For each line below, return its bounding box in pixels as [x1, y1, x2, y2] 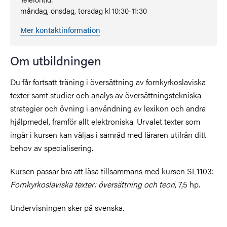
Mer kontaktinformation [20, 24, 100, 35]
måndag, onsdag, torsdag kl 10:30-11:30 [20, 5, 147, 16]
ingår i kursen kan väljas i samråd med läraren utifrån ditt [10, 129, 206, 141]
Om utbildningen [10, 52, 101, 69]
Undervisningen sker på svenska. [10, 202, 124, 214]
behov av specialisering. [10, 142, 93, 154]
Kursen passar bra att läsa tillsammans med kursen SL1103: [10, 165, 214, 177]
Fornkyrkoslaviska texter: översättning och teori [10, 178, 175, 191]
